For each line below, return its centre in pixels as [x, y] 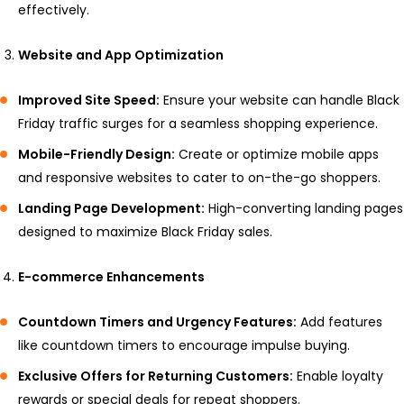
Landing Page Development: [111, 209]
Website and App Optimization [121, 55]
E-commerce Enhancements [111, 277]
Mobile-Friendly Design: [96, 155]
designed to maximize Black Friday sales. [145, 232]
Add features [340, 322]
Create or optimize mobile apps [277, 155]
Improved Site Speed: [89, 101]
